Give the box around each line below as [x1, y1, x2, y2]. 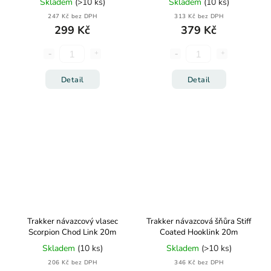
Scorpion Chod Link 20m [28, 227, 116, 238]
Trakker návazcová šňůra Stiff [146, 216, 251, 227]
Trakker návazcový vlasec [27, 216, 118, 227]
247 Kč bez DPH [48, 12, 97, 20]
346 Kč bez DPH [174, 258, 223, 266]
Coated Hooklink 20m [160, 227, 238, 238]
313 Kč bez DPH [174, 12, 223, 20]
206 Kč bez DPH [48, 258, 97, 266]
